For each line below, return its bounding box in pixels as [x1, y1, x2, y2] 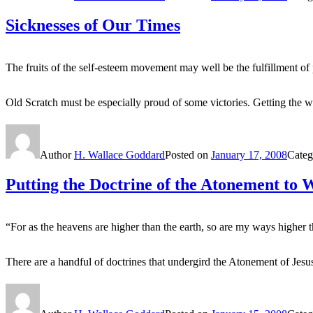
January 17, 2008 [211, 149, 287, 161]
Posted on [165, 149, 211, 161]
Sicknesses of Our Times [6, 16, 180, 35]
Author [40, 149, 74, 161]
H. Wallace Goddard [74, 149, 165, 161]
